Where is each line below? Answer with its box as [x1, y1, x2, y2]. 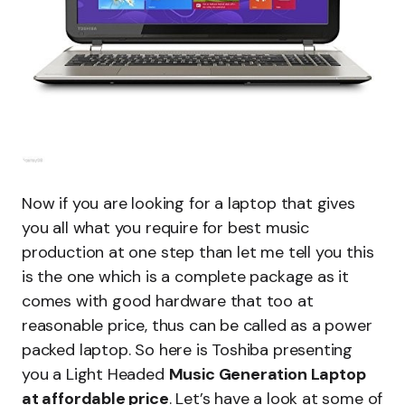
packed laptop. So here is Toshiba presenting [22, 339, 353, 361]
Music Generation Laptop [168, 363, 366, 385]
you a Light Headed [22, 363, 169, 385]
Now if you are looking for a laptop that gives [22, 193, 355, 214]
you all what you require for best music [22, 217, 309, 239]
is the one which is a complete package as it [22, 266, 350, 287]
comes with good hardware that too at [22, 290, 314, 312]
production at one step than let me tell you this [22, 241, 374, 263]
